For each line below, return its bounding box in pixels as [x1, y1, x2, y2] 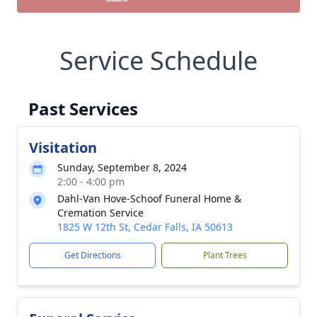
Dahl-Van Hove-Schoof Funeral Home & [57, 192, 241, 205]
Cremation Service [57, 206, 144, 219]
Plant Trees [202, 249, 247, 261]
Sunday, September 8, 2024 [57, 161, 187, 174]
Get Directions [64, 249, 121, 261]
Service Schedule [59, 43, 258, 78]
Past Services [28, 97, 138, 120]
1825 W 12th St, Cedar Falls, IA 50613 [57, 220, 233, 234]
